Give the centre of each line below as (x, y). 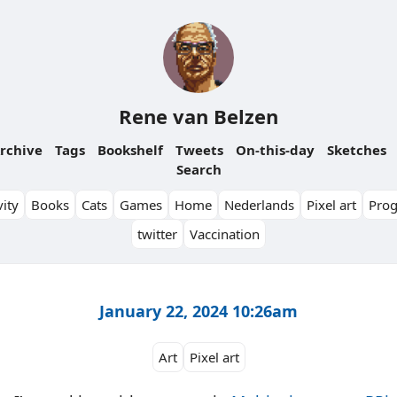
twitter (157, 234)
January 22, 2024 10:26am (198, 311)
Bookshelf (130, 150)
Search (198, 169)
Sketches (357, 150)
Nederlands (259, 205)
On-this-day (275, 150)
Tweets (199, 150)
